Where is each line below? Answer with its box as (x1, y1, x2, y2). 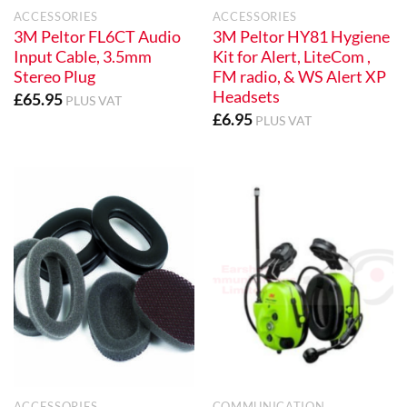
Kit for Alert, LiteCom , (212, 46, 371, 66)
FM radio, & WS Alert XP (212, 66, 386, 86)
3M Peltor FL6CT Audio (13, 26, 181, 46)
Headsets (212, 86, 280, 106)
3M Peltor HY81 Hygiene (212, 26, 390, 46)
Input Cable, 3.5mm (13, 46, 152, 66)
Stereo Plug (13, 66, 95, 86)
